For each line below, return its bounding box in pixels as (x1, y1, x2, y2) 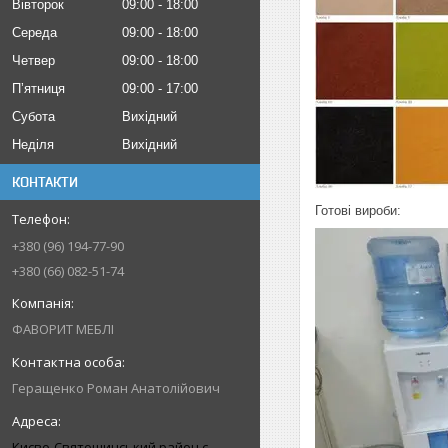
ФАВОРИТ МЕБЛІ (12, 320, 114, 338)
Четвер (12, 53, 55, 68)
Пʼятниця (12, 81, 65, 96)
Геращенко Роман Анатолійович (12, 379, 220, 397)
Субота (12, 109, 55, 124)
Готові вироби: (315, 203, 401, 218)
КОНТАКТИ (12, 174, 78, 190)
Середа (12, 25, 57, 40)
